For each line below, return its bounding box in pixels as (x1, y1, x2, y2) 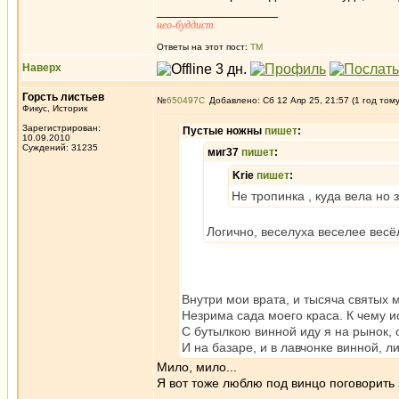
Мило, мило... (157, 360, 237, 374)
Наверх (22, 61, 61, 74)
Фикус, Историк (22, 103, 87, 113)
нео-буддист (157, 19, 214, 31)
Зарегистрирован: (22, 123, 101, 133)
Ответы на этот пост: (157, 42, 250, 52)
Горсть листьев (22, 91, 104, 103)
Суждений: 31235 (22, 142, 98, 152)
